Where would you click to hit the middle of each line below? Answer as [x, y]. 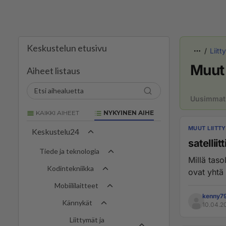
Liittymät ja [87, 220]
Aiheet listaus [53, 71]
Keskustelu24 [55, 132]
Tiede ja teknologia [69, 151]
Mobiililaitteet [76, 186]
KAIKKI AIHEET [57, 113]
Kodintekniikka [70, 168]
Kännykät [77, 203]
